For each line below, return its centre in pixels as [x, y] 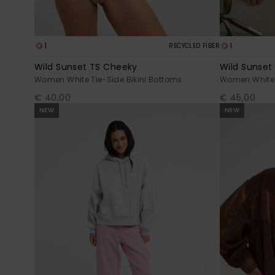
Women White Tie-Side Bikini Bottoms [108, 80]
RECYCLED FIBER [194, 46]
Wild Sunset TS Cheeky [86, 67]
